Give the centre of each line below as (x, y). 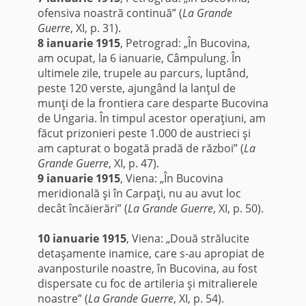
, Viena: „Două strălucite (187, 239)
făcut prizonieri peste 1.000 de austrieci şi (144, 134)
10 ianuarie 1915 (82, 239)
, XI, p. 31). (95, 28)
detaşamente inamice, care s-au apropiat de (151, 254)
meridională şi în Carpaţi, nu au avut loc (139, 194)
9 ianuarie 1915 (79, 179)
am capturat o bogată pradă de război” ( (140, 149)
